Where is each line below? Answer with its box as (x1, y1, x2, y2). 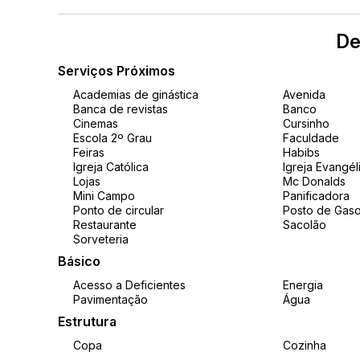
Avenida (282, 88, 325, 101)
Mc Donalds (282, 174, 346, 188)
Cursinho (282, 117, 329, 130)
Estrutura (58, 313, 117, 329)
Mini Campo (73, 189, 135, 202)
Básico (58, 253, 100, 269)
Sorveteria (73, 232, 129, 246)
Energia (282, 278, 323, 292)
